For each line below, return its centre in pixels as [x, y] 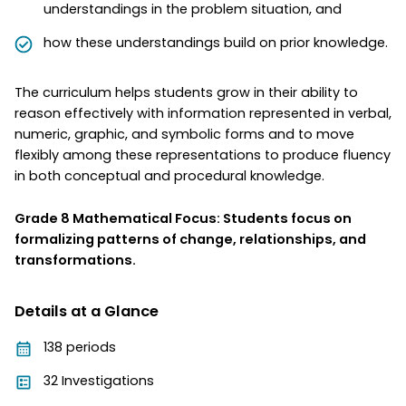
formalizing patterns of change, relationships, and [190, 239]
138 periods [80, 347]
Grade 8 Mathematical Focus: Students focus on [183, 218]
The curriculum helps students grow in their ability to [186, 92]
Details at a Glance [87, 311]
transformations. [75, 260]
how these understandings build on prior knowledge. [216, 42]
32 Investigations [99, 380]
